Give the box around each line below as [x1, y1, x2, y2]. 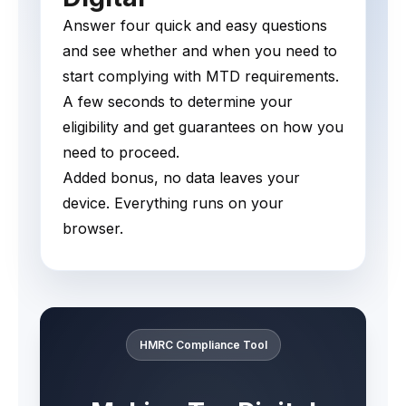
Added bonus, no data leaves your [63, 168, 300, 187]
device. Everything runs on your [63, 193, 284, 212]
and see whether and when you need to [63, 41, 337, 60]
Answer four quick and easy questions [63, 15, 327, 34]
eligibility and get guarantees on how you [63, 117, 343, 136]
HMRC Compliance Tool [139, 337, 267, 352]
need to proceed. [63, 142, 179, 161]
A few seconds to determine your [63, 92, 293, 111]
